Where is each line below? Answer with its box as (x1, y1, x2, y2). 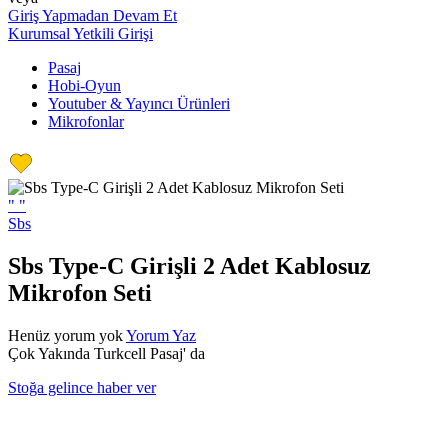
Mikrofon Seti (8, 279, 152, 306)
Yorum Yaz (126, 326, 196, 344)
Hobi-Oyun (48, 77, 121, 94)
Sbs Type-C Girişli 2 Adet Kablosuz (8, 252, 371, 279)
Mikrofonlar (48, 113, 124, 130)
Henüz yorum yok (8, 326, 123, 344)
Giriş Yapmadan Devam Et (8, 7, 177, 24)
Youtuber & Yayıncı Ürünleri (48, 95, 230, 112)
